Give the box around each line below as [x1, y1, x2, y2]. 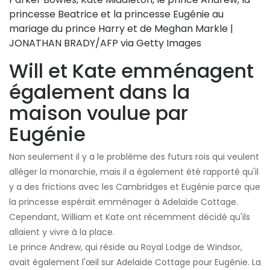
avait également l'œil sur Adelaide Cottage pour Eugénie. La [9, 256, 261, 269]
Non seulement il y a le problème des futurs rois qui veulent [9, 151, 259, 163]
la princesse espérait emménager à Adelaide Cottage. [9, 196, 238, 209]
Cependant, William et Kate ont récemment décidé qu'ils [9, 211, 250, 224]
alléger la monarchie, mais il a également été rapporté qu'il [9, 166, 259, 178]
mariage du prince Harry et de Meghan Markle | [9, 22, 233, 36]
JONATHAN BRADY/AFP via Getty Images [9, 36, 201, 51]
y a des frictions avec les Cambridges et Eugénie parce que [9, 181, 260, 193]
